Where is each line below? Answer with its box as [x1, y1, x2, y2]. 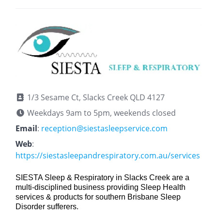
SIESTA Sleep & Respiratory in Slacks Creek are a [15, 173, 189, 182]
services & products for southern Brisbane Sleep [15, 192, 181, 201]
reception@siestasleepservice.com [41, 123, 168, 134]
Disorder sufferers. [15, 202, 78, 211]
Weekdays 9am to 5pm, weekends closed [25, 107, 176, 118]
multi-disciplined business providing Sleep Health [15, 183, 186, 191]
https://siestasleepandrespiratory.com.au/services [15, 150, 200, 161]
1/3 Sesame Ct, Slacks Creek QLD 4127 [25, 92, 165, 103]
